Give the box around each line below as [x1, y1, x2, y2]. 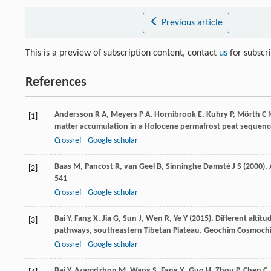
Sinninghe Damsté [166, 162, 230, 171]
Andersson [54, 110, 93, 119]
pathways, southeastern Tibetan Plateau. [54, 226, 202, 235]
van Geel [124, 162, 155, 171]
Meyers [111, 110, 137, 119]
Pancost [85, 162, 113, 171]
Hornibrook [154, 110, 196, 119]
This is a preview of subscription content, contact [25, 48, 219, 58]
